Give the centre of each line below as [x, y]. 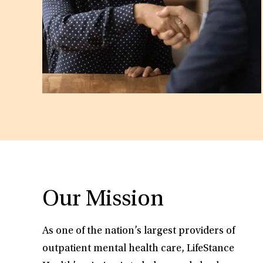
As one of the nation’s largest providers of [139, 232]
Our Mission [103, 200]
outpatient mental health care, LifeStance [138, 249]
